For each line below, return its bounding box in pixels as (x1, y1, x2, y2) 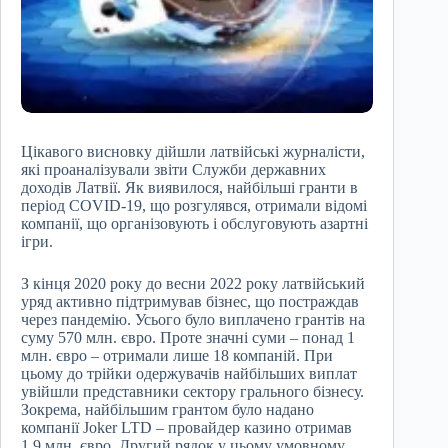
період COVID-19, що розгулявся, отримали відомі (21, 197, 367, 215)
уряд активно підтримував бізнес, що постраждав (21, 293, 359, 311)
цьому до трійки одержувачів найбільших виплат (21, 365, 357, 383)
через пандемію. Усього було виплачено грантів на (21, 311, 365, 329)
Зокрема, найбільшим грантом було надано (21, 401, 314, 419)
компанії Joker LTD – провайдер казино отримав (21, 419, 352, 437)
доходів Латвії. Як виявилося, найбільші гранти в (21, 179, 358, 197)
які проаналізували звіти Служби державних (21, 161, 326, 179)
